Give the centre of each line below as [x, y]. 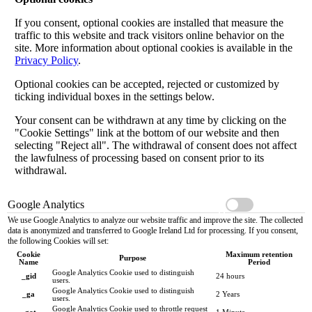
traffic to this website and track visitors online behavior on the [150, 35]
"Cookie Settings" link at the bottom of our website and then [147, 132]
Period [259, 262]
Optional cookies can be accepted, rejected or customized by [147, 84]
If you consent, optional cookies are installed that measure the [149, 22]
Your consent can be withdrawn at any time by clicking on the [151, 120]
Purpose [133, 258]
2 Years [228, 294]
